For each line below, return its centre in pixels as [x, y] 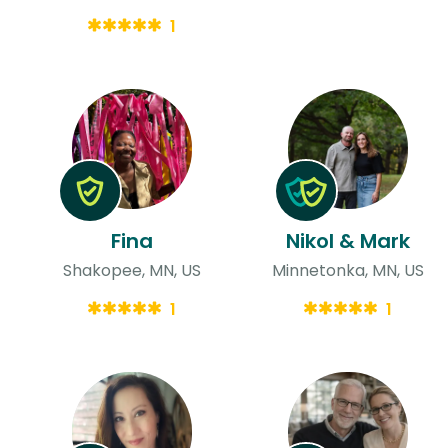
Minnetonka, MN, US [347, 270]
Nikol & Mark [347, 240]
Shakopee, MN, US [131, 270]
